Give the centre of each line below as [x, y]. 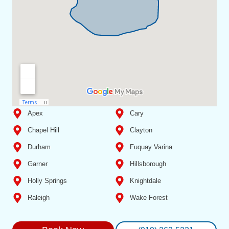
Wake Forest [149, 198]
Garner [38, 164]
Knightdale [145, 181]
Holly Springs [47, 181]
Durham [39, 147]
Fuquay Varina [151, 147]
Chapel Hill [43, 130]
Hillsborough [148, 164]
